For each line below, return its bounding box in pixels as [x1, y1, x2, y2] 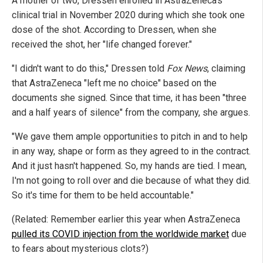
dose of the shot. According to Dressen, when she [12, 24, 217, 36]
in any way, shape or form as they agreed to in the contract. [12, 146, 251, 157]
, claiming [207, 63, 245, 75]
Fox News [167, 63, 207, 75]
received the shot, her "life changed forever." [12, 39, 192, 50]
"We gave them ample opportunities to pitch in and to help [12, 131, 248, 143]
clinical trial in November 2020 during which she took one [12, 9, 245, 21]
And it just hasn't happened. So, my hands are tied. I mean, [12, 160, 247, 172]
